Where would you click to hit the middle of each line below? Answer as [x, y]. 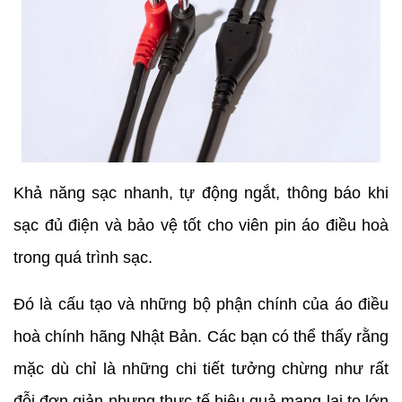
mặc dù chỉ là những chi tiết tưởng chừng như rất [201, 368]
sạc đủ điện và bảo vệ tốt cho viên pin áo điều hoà [201, 225]
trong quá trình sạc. [83, 257]
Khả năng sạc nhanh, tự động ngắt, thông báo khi [201, 192]
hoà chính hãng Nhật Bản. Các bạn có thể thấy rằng [201, 336]
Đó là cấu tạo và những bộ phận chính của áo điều [201, 304]
